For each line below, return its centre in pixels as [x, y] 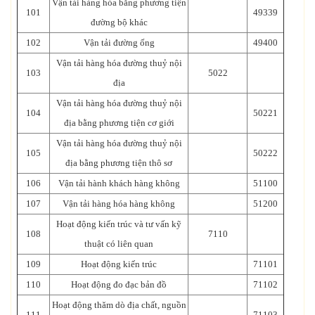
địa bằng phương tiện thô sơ [119, 162]
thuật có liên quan [119, 243]
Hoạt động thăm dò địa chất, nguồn [119, 304]
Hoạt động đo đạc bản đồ [119, 284]
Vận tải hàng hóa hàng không [119, 203]
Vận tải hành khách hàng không [119, 183]
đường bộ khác [119, 22]
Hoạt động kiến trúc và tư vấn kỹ [119, 224]
